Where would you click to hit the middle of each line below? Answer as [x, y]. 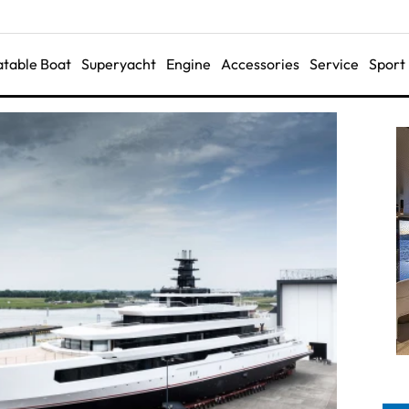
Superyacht [118, 64]
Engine [188, 64]
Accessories [260, 64]
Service [334, 64]
